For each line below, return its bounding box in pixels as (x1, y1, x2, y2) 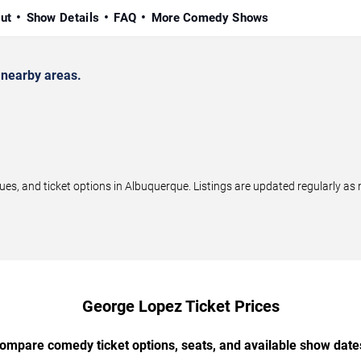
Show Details (26, 10, 100, 25)
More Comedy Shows (151, 10, 269, 25)
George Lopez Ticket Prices (81, 296, 280, 316)
